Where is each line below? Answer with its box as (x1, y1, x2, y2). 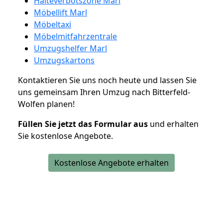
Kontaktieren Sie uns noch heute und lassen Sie (18, 74, 197, 86)
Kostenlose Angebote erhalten (54, 157, 169, 168)
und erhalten (148, 118, 199, 129)
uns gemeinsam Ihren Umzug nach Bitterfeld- (18, 86, 190, 98)
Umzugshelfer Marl (34, 42, 107, 54)
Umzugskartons (34, 54, 95, 66)
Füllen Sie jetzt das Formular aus (18, 118, 148, 129)
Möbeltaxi (34, 18, 71, 30)
